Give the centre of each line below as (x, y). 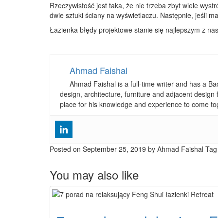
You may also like (94, 174)
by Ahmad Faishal (176, 149)
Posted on (66, 149)
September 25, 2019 (114, 149)
